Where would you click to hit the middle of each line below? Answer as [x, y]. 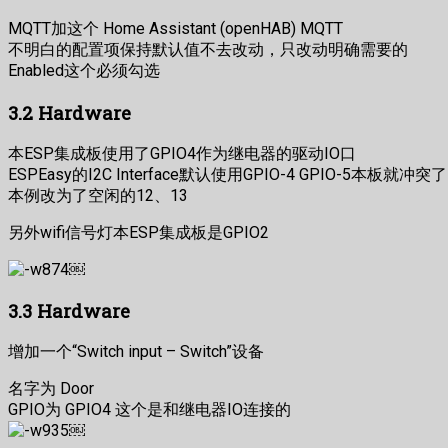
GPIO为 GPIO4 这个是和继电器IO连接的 [149, 409]
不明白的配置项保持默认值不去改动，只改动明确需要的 [208, 49]
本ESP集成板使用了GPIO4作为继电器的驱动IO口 [182, 154]
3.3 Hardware [69, 310]
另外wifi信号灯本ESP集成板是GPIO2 [138, 233]
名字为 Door [51, 388]
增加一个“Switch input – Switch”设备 [136, 351]
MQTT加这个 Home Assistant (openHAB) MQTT [175, 28]
